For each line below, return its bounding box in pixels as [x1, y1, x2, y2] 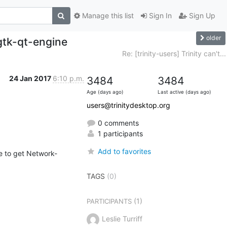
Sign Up [186, 11, 215, 20]
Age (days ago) [86, 89, 124, 95]
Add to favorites [97, 146, 151, 156]
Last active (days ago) [157, 89, 211, 95]
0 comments [95, 118, 139, 127]
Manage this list [80, 11, 134, 20]
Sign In [146, 11, 172, 20]
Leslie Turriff [101, 214, 142, 223]
